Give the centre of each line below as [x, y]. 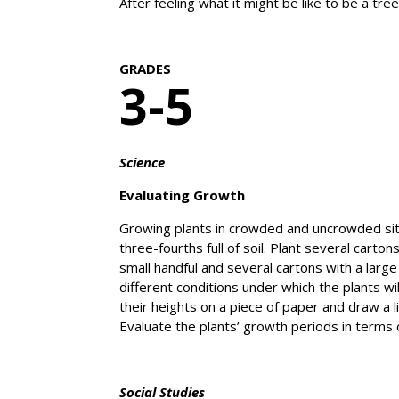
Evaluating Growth [183, 195]
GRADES [146, 68]
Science [142, 162]
